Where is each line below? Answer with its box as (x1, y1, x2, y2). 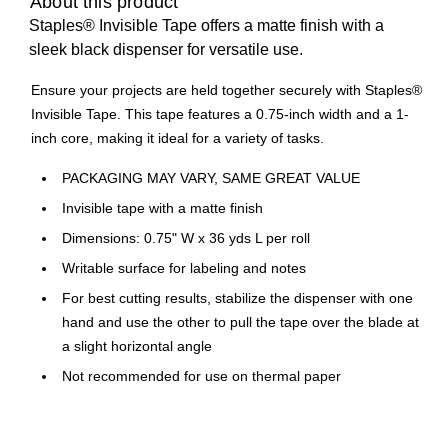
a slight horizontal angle (62, 338, 212, 355)
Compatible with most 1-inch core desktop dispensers (62, 428, 400, 445)
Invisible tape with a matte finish (62, 200, 263, 217)
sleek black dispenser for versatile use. (29, 41, 303, 59)
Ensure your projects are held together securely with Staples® (31, 82, 422, 99)
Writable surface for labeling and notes (62, 260, 306, 277)
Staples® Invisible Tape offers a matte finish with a (29, 17, 384, 35)
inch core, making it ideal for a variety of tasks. (31, 130, 324, 147)
